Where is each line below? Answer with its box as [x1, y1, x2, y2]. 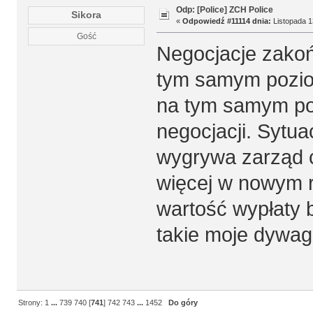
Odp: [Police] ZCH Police [175, 5, 273, 15]
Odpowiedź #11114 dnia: [182, 17, 271, 26]
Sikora [71, 10, 102, 21]
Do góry [168, 298, 198, 307]
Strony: [18, 298, 45, 307]
